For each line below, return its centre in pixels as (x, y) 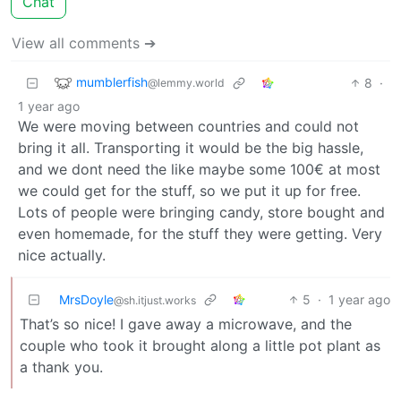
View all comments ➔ (84, 43)
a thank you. (61, 367)
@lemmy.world (186, 82)
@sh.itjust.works (155, 300)
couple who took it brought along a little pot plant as (200, 345)
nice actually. (62, 255)
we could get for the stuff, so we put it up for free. (189, 190)
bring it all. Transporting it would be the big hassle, (191, 147)
